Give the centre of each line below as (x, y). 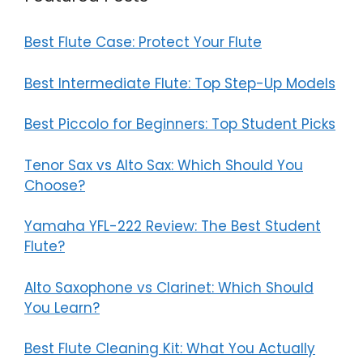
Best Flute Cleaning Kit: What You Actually (170, 349)
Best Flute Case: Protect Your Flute (143, 43)
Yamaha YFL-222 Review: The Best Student (173, 226)
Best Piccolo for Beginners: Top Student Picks (180, 124)
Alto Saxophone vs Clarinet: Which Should (169, 287)
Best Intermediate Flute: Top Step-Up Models (180, 83)
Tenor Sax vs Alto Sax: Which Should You (164, 165)
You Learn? (62, 307)
